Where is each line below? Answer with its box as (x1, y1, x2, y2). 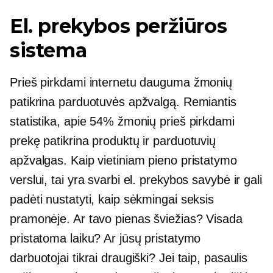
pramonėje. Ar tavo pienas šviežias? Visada (10, 212, 243, 225)
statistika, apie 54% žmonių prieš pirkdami (10, 115, 235, 128)
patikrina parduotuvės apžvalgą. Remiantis (10, 95, 236, 108)
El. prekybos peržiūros (10, 14, 227, 38)
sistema (10, 38, 87, 62)
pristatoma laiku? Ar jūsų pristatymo (10, 232, 201, 245)
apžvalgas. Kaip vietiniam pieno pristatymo (10, 154, 237, 167)
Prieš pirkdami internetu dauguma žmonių (10, 76, 233, 89)
